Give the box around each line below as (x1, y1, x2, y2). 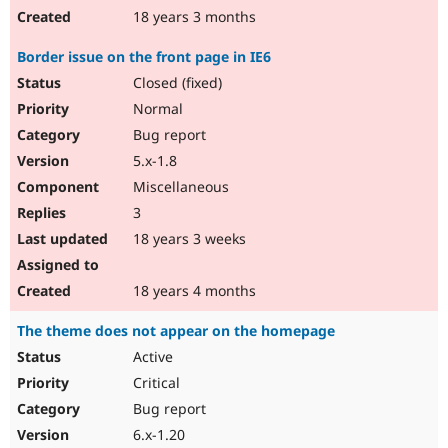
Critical (129, 373, 180, 393)
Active (129, 347, 173, 367)
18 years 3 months (129, 7, 256, 27)
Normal (129, 99, 183, 119)
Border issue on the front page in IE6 (17, 47, 271, 67)
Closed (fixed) (129, 73, 222, 93)
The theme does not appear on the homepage (17, 321, 335, 341)
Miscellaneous (129, 177, 229, 197)
